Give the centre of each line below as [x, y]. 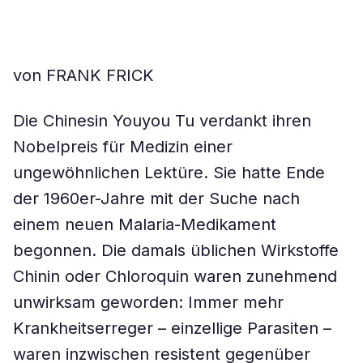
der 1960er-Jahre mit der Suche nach [156, 199]
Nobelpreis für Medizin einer [123, 147]
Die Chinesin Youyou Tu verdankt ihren [162, 121]
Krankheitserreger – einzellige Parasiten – [172, 328]
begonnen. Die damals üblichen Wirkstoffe [176, 250]
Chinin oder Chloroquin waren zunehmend [175, 276]
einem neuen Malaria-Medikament [145, 224]
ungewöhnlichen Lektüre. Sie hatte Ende [169, 173]
